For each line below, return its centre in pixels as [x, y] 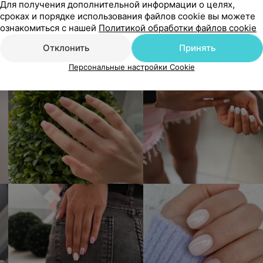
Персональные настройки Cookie [131, 67]
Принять [197, 48]
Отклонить [66, 48]
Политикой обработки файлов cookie [178, 28]
